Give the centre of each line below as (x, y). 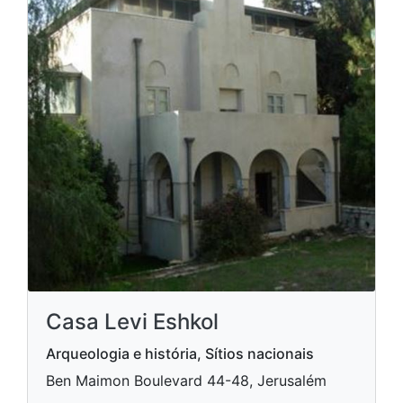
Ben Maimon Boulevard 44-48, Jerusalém (186, 381)
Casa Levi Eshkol (132, 322)
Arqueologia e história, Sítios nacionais (180, 354)
